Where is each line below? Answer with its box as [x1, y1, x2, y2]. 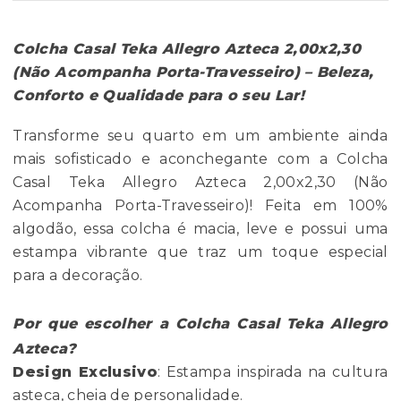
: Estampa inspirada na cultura [158, 363, 388, 381]
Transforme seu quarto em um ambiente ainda [13, 127, 388, 145]
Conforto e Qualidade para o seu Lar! [13, 87, 305, 105]
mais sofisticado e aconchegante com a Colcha [13, 150, 388, 168]
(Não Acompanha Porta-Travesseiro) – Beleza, [13, 64, 374, 81]
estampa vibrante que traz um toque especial [13, 243, 388, 261]
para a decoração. [13, 267, 143, 285]
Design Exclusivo [13, 363, 158, 381]
